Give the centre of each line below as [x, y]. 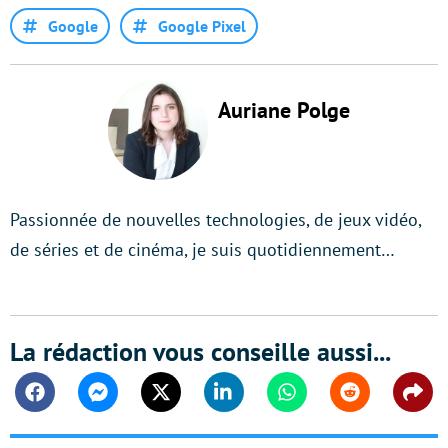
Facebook [66, 401]
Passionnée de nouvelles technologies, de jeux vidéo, [215, 219]
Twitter [182, 401]
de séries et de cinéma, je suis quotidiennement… [202, 249]
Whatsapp [319, 401]
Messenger [133, 401]
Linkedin [252, 401]
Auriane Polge [284, 109]
